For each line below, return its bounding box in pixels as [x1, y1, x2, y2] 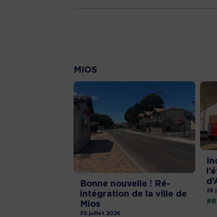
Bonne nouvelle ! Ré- [80, 179, 170, 188]
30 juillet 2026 [80, 210, 121, 216]
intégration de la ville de [80, 189, 187, 199]
